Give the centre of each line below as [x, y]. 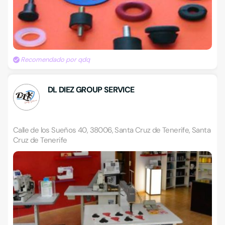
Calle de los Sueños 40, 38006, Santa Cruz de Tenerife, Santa [112, 130]
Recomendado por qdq [55, 60]
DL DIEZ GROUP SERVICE [91, 90]
